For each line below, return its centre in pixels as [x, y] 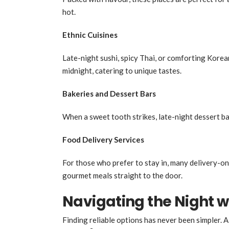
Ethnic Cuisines [90, 35]
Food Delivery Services [103, 139]
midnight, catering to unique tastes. [122, 70]
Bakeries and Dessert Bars [109, 93]
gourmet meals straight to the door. [122, 175]
